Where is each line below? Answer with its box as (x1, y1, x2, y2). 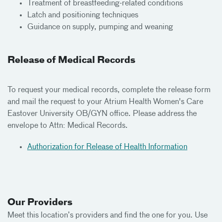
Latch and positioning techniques (27, 11, 138, 19)
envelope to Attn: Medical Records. (7, 122, 128, 130)
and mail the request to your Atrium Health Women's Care (7, 98, 203, 106)
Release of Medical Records (7, 56, 135, 65)
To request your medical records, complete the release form (7, 86, 211, 94)
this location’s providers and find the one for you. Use (25, 211, 208, 220)
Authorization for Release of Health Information (27, 143, 187, 151)
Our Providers (7, 198, 72, 207)
